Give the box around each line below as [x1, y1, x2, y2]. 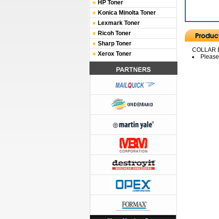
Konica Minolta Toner [98, 9, 156, 16]
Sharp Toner [98, 40, 131, 47]
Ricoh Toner [98, 30, 131, 37]
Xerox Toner [98, 50, 131, 57]
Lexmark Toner [98, 20, 140, 26]
